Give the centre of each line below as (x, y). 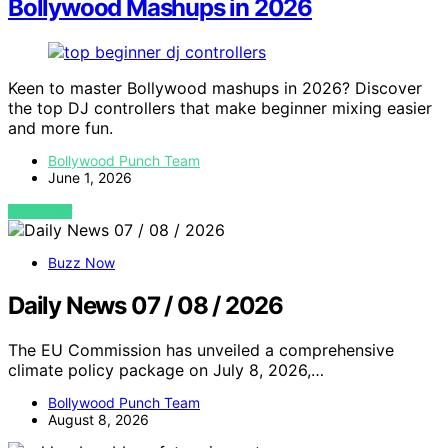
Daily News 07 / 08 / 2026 (145, 306)
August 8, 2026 (98, 420)
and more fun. (60, 128)
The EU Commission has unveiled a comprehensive (201, 350)
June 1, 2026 (90, 178)
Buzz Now (81, 263)
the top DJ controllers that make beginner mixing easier (220, 108)
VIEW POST (40, 212)
